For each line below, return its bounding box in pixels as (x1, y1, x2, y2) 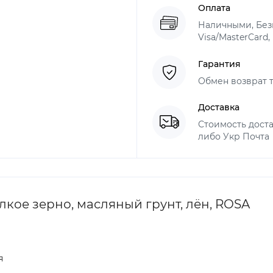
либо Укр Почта (198, 131, 269, 142)
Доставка (198, 102, 239, 113)
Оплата (198, 2, 230, 13)
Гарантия (198, 58, 241, 69)
